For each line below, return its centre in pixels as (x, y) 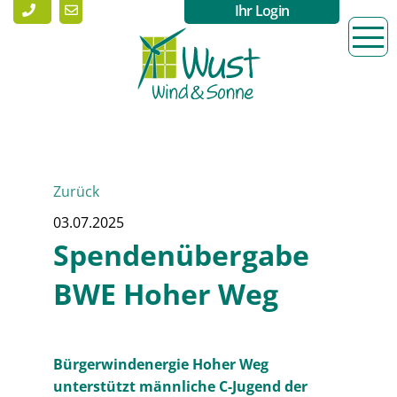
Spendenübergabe (181, 255)
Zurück (76, 191)
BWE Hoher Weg (166, 294)
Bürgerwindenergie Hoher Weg (161, 364)
